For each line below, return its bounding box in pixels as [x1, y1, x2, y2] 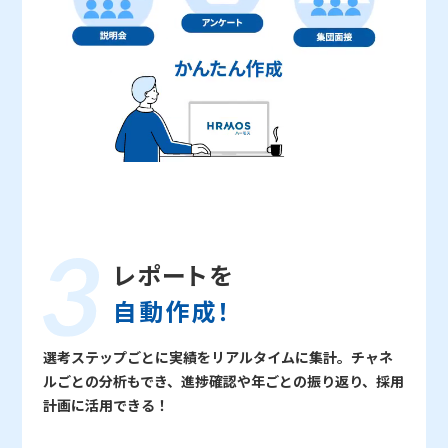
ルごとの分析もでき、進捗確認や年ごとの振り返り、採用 [42, 373, 404, 391]
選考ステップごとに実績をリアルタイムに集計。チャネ [42, 349, 393, 367]
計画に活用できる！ [42, 397, 169, 415]
